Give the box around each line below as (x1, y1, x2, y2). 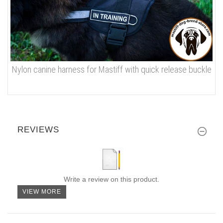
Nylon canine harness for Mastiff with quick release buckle (11, 64, 212, 75)
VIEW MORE (22, 188, 61, 196)
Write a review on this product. (64, 175, 159, 184)
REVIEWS (17, 125, 59, 135)
